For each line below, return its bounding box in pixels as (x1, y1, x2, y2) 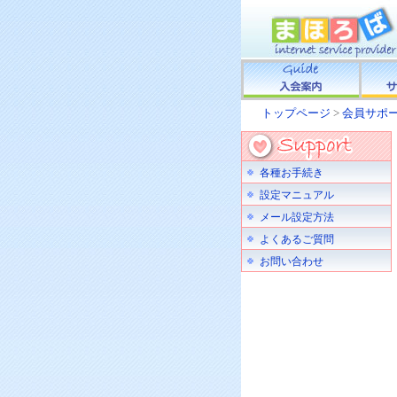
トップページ (261, 106, 331, 120)
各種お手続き (260, 167, 323, 179)
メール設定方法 (260, 211, 334, 223)
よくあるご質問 (260, 233, 334, 245)
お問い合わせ (260, 255, 323, 268)
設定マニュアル (260, 189, 334, 201)
